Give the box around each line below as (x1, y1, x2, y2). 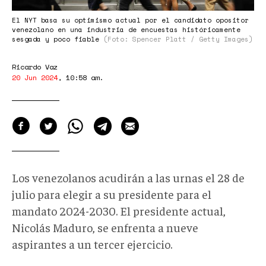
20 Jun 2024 (12, 72, 58, 83)
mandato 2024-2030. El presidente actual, (12, 202, 226, 218)
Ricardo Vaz (12, 61, 58, 72)
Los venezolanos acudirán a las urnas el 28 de (12, 169, 245, 185)
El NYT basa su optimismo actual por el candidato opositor (12, 15, 249, 25)
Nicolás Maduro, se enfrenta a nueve (12, 219, 198, 235)
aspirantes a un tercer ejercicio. (12, 236, 172, 251)
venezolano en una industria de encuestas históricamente (12, 24, 240, 34)
